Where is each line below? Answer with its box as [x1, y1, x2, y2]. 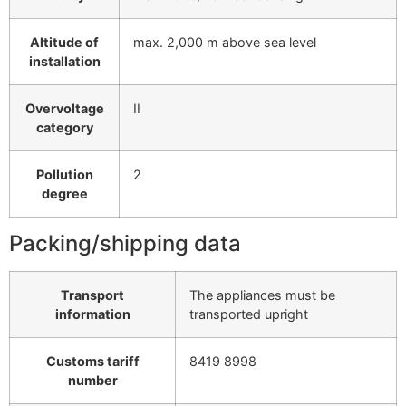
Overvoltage [24, 100, 104, 116]
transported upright [189, 305, 308, 322]
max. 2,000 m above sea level [133, 34, 316, 50]
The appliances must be [189, 286, 335, 303]
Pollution [35, 166, 93, 182]
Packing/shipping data [9, 229, 241, 256]
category [35, 119, 93, 135]
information [54, 305, 130, 322]
